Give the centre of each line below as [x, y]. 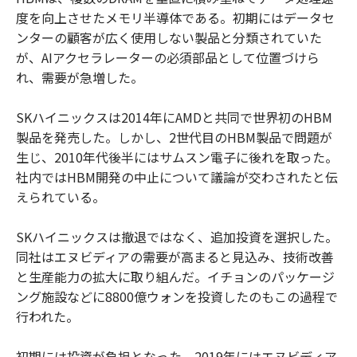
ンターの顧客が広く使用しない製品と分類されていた [169, 38]
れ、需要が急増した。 [80, 78]
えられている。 [61, 197]
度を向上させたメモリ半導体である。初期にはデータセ [175, 18]
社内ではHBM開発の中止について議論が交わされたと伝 [177, 177]
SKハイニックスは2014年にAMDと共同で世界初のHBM [174, 118]
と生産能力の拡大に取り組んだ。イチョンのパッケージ [175, 277]
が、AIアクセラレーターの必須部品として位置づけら [168, 58]
